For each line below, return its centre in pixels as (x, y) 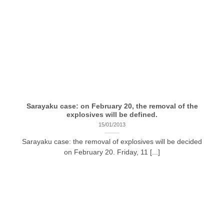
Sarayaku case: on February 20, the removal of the (112, 106)
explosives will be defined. (112, 115)
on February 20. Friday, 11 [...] (112, 152)
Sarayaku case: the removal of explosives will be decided (112, 142)
